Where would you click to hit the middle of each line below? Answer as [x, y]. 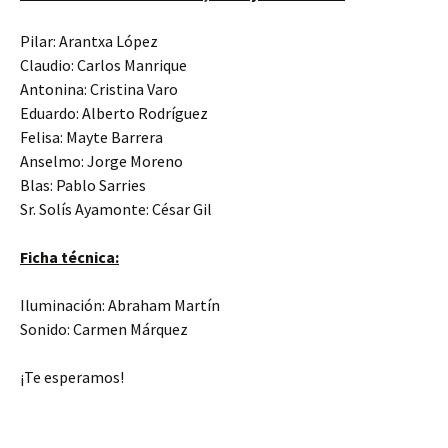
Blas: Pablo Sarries [83, 185]
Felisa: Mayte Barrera [91, 137]
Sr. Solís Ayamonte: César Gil [116, 209]
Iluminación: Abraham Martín [120, 305]
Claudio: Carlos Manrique [103, 65]
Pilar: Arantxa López [89, 41]
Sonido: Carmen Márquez [104, 329]
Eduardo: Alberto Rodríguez [114, 113]
